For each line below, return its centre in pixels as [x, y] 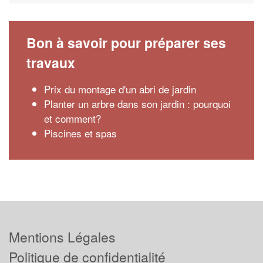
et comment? [73, 118]
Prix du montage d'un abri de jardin [120, 89]
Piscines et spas [80, 133]
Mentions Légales [62, 237]
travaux [51, 63]
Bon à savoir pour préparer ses [126, 43]
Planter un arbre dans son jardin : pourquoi [137, 104]
